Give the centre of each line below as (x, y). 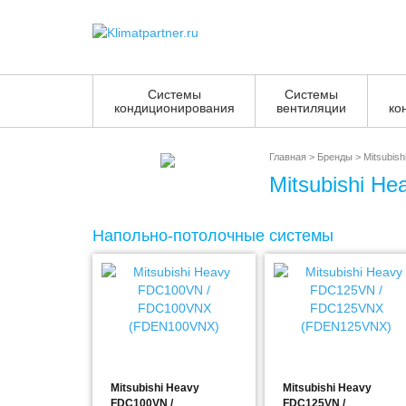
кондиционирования (174, 108)
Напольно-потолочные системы (213, 236)
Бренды (335, 157)
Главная (288, 157)
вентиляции (311, 108)
